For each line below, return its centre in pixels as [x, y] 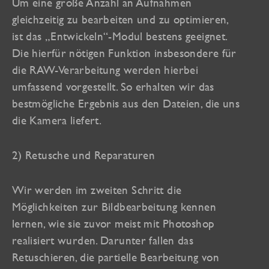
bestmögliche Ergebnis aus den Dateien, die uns [126, 103]
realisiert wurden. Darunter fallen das [103, 240]
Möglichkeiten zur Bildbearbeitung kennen [114, 206]
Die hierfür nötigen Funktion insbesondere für [124, 53]
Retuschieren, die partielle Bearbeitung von [116, 257]
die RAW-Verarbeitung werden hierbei [105, 69]
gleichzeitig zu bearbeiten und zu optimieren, [120, 19]
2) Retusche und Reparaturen [84, 155]
